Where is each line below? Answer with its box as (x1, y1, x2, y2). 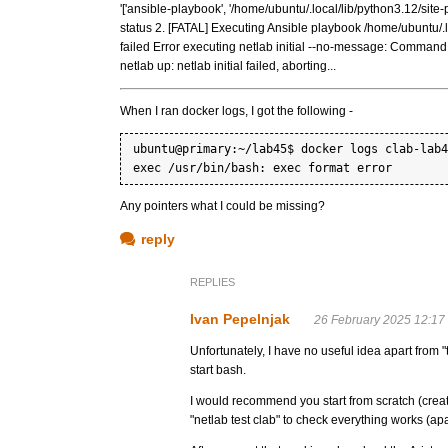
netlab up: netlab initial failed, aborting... (120, 59, 336, 73)
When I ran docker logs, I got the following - (120, 104, 353, 118)
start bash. (190, 363, 246, 377)
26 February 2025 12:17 (314, 313, 445, 327)
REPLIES (190, 276, 235, 288)
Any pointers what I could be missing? (120, 199, 325, 213)
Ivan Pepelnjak (190, 311, 290, 327)
